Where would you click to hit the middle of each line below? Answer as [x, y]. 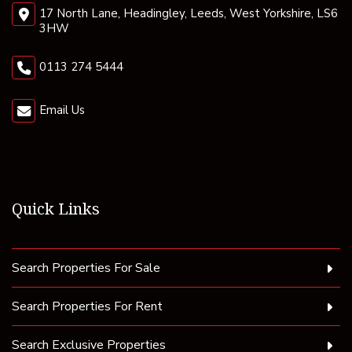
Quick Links [56, 209]
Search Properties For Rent [87, 307]
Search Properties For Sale [86, 268]
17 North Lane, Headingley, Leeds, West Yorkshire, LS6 [189, 14]
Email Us [62, 110]
